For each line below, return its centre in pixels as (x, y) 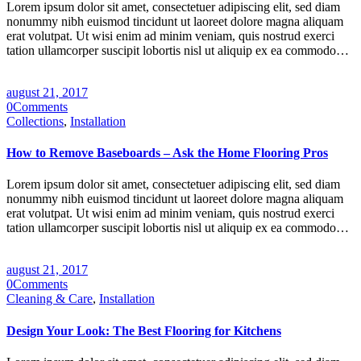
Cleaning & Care (50, 299)
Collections (35, 121)
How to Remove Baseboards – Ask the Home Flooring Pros (167, 153)
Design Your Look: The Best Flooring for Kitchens (144, 330)
